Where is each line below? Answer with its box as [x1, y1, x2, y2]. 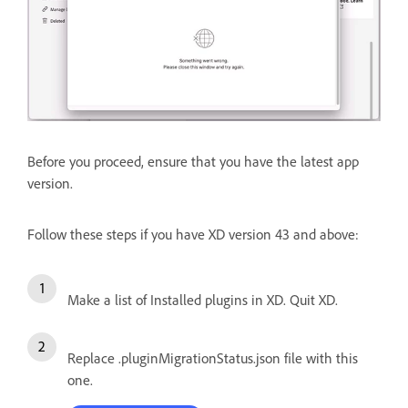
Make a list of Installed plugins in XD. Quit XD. [67, 290, 338, 309]
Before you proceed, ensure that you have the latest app [27, 151, 359, 170]
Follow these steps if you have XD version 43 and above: [27, 224, 359, 243]
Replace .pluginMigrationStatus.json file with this [67, 348, 358, 367]
